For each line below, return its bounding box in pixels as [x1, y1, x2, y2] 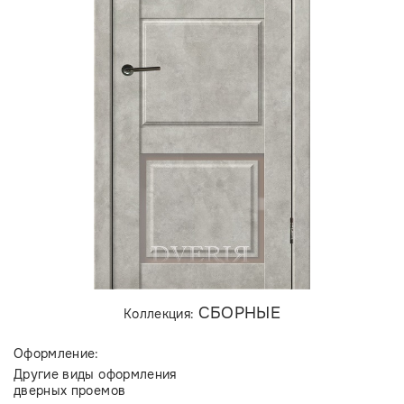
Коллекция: [123, 306, 198, 322]
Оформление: [14, 345, 99, 362]
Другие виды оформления [14, 366, 177, 382]
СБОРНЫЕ [197, 303, 281, 323]
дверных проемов [14, 382, 126, 399]
